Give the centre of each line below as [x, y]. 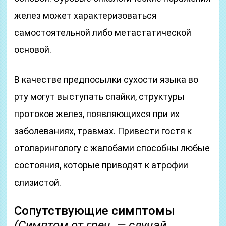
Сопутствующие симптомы [95, 211]
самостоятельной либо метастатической [103, 33]
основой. [33, 50]
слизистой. [38, 182]
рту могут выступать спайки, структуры [100, 97]
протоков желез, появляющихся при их [97, 114]
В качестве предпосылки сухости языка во [106, 79]
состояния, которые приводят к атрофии [101, 165]
